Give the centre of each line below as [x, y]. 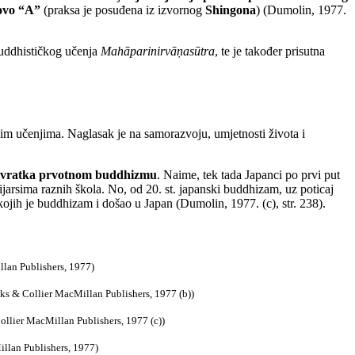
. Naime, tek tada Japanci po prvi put [248, 175]
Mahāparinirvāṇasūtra [158, 52]
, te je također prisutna [270, 52]
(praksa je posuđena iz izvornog [123, 10]
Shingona [231, 10]
